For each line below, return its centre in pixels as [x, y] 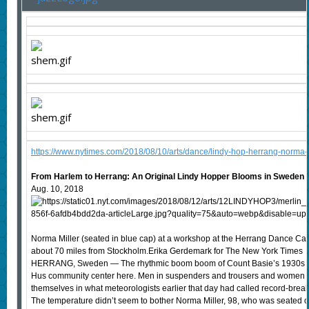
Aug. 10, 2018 [57, 189]
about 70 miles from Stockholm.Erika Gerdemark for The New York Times [167, 251]
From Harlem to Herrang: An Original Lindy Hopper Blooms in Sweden [167, 177]
